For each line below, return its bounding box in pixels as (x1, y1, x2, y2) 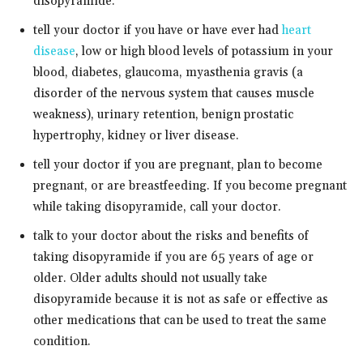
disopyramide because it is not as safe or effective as (33, 291, 328, 307)
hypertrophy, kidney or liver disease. (33, 127, 239, 143)
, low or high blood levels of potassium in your (75, 43, 333, 59)
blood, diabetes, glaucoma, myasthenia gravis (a (33, 64, 303, 80)
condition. (33, 333, 91, 349)
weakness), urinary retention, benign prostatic (33, 106, 293, 122)
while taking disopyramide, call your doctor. (33, 199, 281, 215)
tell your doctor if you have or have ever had (33, 22, 282, 38)
